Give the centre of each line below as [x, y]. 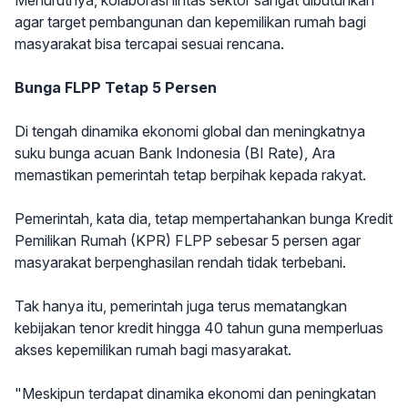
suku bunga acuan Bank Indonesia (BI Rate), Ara [175, 153]
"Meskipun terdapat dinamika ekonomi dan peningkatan [195, 394]
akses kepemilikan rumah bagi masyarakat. [153, 350]
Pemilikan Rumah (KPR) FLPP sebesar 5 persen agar [188, 241]
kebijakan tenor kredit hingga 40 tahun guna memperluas [199, 328]
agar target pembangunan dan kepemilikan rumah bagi [190, 22]
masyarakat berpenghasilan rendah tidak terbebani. [180, 263]
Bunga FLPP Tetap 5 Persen [116, 88]
